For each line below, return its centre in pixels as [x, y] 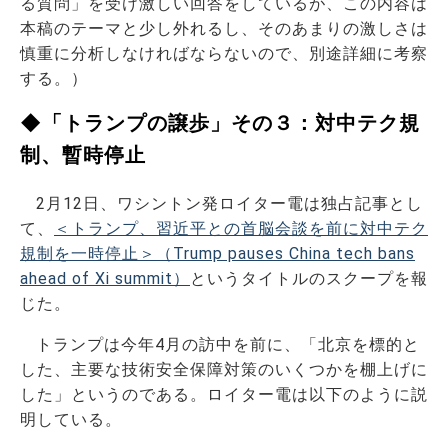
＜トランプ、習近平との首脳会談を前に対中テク [241, 228]
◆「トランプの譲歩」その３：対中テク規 [220, 122]
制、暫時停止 [83, 154]
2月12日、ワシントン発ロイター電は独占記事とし [229, 203]
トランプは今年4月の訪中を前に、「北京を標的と [228, 344]
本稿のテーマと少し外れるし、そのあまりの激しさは [224, 28]
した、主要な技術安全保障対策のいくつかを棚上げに [224, 369]
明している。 [71, 419]
